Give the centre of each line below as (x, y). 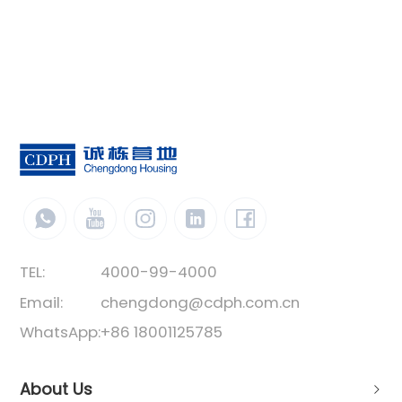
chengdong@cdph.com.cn (201, 302)
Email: (42, 302)
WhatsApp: (61, 332)
